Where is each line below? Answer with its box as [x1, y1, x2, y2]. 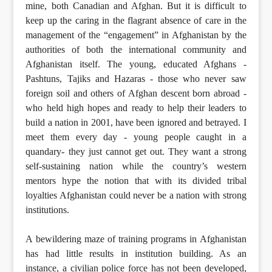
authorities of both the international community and [25, 44, 246, 55]
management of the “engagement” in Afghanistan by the [25, 30, 246, 41]
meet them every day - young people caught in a [25, 132, 246, 143]
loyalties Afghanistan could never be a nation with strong [25, 190, 246, 201]
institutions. [25, 205, 70, 216]
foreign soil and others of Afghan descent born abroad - [25, 88, 246, 99]
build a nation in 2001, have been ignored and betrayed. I [25, 117, 246, 128]
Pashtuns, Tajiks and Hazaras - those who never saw [25, 73, 246, 84]
